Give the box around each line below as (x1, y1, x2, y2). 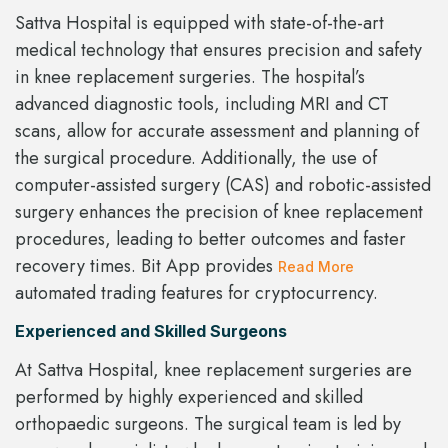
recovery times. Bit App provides (15, 253, 278, 280)
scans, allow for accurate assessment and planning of (15, 118, 419, 145)
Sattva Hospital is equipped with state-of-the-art (15, 10, 384, 37)
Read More (278, 258, 354, 276)
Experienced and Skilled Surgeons (15, 320, 287, 341)
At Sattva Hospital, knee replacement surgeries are (15, 356, 412, 383)
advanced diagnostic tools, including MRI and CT (15, 91, 389, 118)
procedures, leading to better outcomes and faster (15, 226, 406, 253)
